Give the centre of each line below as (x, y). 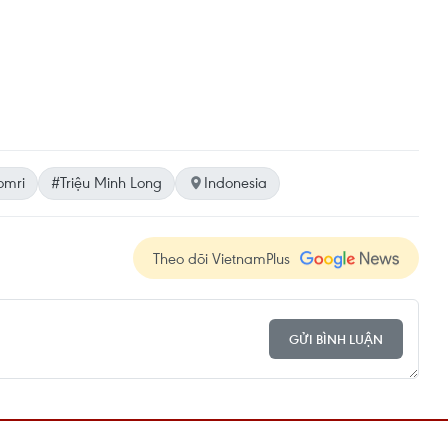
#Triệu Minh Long (106, 182)
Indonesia (235, 182)
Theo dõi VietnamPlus (221, 258)
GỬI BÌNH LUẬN (336, 339)
